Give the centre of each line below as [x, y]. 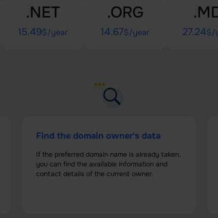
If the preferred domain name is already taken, [109, 154]
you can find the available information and [102, 164]
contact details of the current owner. [95, 174]
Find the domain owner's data [98, 136]
